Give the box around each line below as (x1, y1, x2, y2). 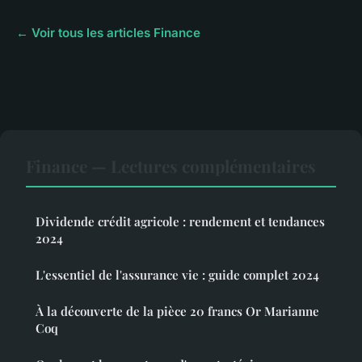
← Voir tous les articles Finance (16, 24, 200, 40)
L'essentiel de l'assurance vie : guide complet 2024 (36, 266, 319, 283)
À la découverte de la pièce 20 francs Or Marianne (36, 302, 319, 319)
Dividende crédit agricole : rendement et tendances (36, 213, 325, 229)
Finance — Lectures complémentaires (26, 154, 316, 177)
